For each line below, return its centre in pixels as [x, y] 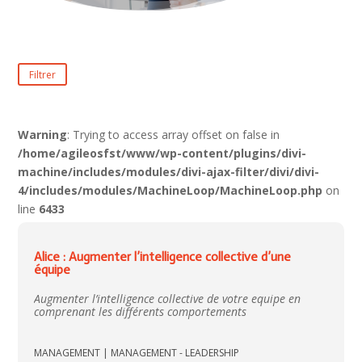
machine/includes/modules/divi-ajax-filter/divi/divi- [169, 172]
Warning [43, 135]
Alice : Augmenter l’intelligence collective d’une [163, 257]
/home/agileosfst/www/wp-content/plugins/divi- [162, 154]
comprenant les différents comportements [141, 312]
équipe [53, 270]
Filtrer [43, 74]
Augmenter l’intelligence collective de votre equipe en [168, 299]
